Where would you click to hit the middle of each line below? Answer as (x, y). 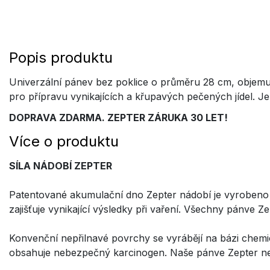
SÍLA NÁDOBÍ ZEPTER (61, 166)
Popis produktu (61, 58)
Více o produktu (64, 142)
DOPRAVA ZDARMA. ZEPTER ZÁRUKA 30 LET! (118, 118)
